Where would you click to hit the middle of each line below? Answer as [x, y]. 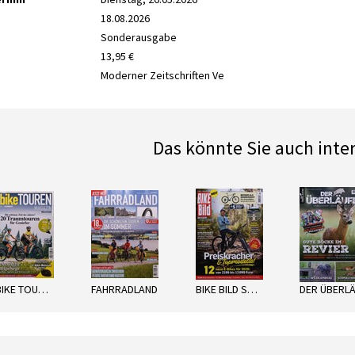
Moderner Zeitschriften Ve [163, 75]
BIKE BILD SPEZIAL [252, 289]
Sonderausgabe [139, 37]
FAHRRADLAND [125, 289]
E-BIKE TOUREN [44, 289]
